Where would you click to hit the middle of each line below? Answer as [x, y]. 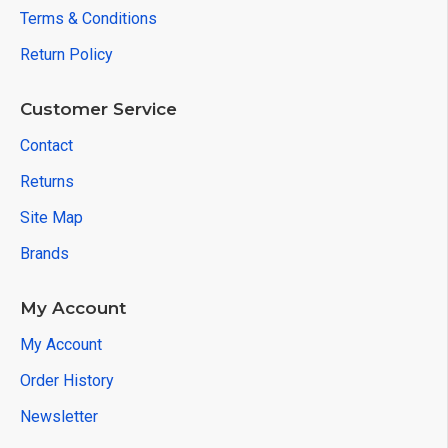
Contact [46, 145]
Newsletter [59, 416]
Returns [47, 181]
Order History [67, 380]
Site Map [51, 217]
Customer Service [98, 109]
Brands [44, 253]
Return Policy [66, 54]
